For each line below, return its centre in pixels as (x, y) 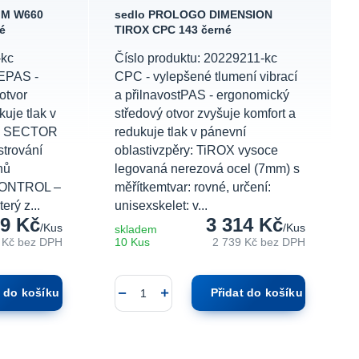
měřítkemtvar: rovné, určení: (193, 188)
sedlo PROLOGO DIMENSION (194, 15)
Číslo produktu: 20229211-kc (196, 58)
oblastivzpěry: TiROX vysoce (197, 151)
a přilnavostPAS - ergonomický (202, 95)
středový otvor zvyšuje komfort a (206, 114)
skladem (136, 230)
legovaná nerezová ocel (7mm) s (208, 169)
